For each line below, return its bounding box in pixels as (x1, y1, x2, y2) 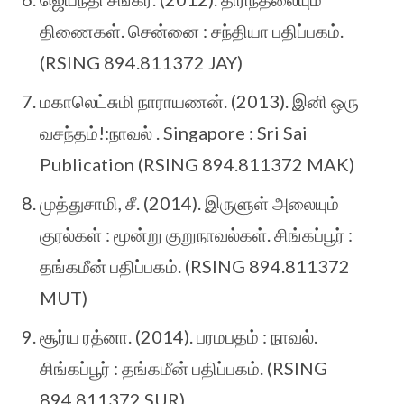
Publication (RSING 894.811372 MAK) (40, 153, 354, 176)
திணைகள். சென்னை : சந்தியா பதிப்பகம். (40, 20, 344, 42)
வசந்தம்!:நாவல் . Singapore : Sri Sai (40, 122, 308, 144)
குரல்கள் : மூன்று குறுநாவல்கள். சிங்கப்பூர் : (40, 224, 353, 246)
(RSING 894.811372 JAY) (40, 51, 243, 74)
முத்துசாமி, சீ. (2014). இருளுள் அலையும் (40, 192, 339, 215)
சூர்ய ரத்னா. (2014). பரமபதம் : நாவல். (40, 326, 317, 348)
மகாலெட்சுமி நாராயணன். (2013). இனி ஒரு (40, 90, 359, 113)
